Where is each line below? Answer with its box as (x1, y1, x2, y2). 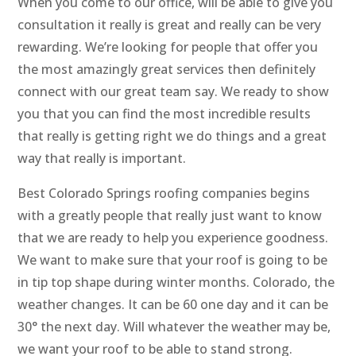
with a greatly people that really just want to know (17, 207, 323, 225)
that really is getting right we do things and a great (17, 127, 327, 145)
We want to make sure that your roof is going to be (17, 251, 328, 269)
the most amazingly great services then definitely (17, 60, 316, 79)
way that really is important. (17, 149, 187, 168)
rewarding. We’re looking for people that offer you (17, 38, 319, 56)
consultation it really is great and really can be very (17, 16, 322, 34)
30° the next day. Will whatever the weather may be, (17, 318, 331, 336)
